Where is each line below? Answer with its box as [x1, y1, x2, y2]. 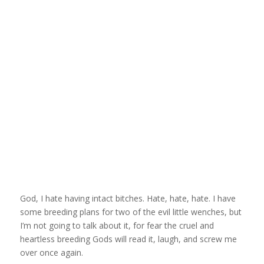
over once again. [19, 246, 83, 258]
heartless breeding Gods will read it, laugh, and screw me [19, 233, 237, 245]
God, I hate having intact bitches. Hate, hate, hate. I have [19, 192, 236, 204]
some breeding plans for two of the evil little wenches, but [19, 206, 242, 217]
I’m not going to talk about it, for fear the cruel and [19, 219, 214, 231]
